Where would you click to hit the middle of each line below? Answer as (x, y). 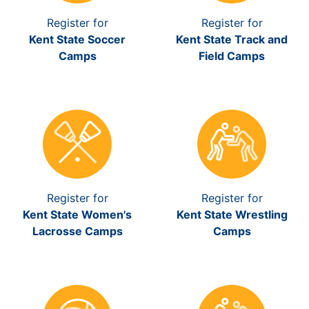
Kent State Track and (232, 39)
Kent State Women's (77, 214)
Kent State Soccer (77, 39)
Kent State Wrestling (232, 214)
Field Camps (232, 56)
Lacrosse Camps (77, 231)
